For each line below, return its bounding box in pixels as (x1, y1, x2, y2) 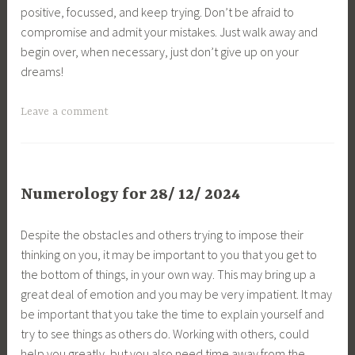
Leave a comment (21, 105, 109, 119)
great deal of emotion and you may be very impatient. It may (21, 286, 333, 303)
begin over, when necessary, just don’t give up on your (21, 44, 300, 60)
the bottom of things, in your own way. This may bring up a (21, 266, 316, 283)
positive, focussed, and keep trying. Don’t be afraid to (21, 4, 295, 21)
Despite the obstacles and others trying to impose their (21, 227, 304, 243)
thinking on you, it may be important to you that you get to (21, 246, 318, 263)
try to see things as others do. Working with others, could (21, 326, 310, 342)
